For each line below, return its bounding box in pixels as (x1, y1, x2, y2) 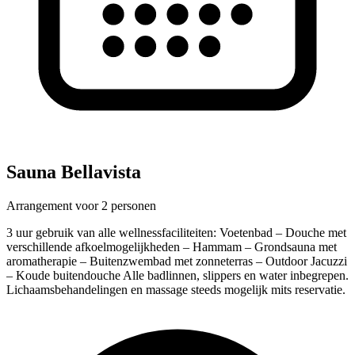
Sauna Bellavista (6, 162, 141, 183)
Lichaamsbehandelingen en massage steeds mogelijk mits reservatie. (6, 282, 345, 296)
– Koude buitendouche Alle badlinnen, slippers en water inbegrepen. (6, 268, 349, 282)
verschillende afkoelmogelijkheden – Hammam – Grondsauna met (6, 239, 337, 254)
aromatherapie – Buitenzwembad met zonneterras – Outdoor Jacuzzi (6, 254, 347, 268)
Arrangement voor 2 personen (6, 198, 156, 212)
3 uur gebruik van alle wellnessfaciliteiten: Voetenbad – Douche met (6, 225, 346, 239)
